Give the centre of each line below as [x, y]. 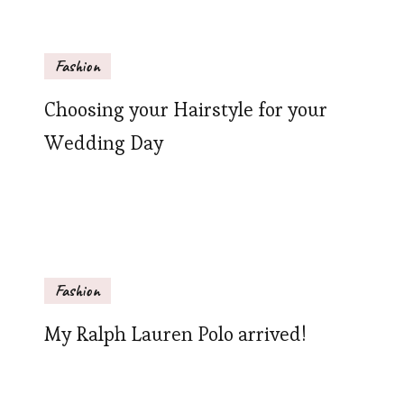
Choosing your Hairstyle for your [186, 110]
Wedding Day [104, 143]
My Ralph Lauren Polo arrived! [175, 334]
